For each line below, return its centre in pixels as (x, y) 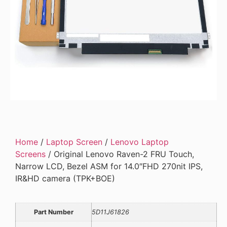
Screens (30, 154)
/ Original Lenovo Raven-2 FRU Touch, (120, 154)
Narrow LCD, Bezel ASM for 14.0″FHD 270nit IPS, (109, 166)
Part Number (53, 212)
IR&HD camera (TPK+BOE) (65, 179)
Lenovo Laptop (140, 142)
